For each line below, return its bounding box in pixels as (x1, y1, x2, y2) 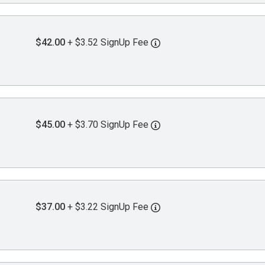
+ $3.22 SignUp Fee (67, 201, 151, 213)
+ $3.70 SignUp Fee (67, 119, 151, 131)
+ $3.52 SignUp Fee (67, 37, 151, 49)
